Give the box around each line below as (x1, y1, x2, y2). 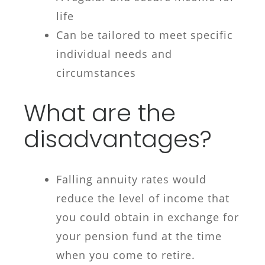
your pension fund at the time (56, 229, 222, 243)
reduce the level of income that (56, 191, 230, 205)
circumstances (56, 66, 136, 80)
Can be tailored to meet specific (56, 28, 233, 42)
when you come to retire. (56, 248, 195, 262)
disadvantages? (24, 122, 212, 156)
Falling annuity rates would (56, 172, 206, 186)
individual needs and (56, 47, 172, 61)
